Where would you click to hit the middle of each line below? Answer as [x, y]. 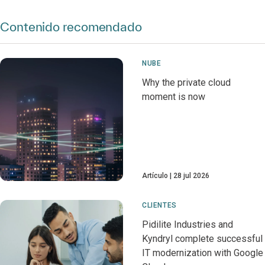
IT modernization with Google [203, 253]
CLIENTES [159, 205]
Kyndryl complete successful [202, 239]
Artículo [155, 176]
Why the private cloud [186, 83]
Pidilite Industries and [188, 224]
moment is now [174, 97]
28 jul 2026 [191, 176]
